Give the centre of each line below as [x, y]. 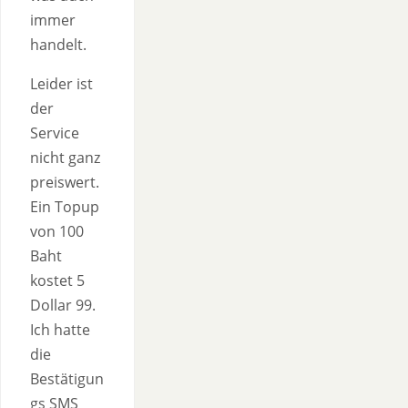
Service [55, 133]
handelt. [58, 45]
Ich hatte [60, 330]
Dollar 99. [63, 305]
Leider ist [61, 84]
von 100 [57, 231]
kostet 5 [57, 280]
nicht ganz [65, 158]
